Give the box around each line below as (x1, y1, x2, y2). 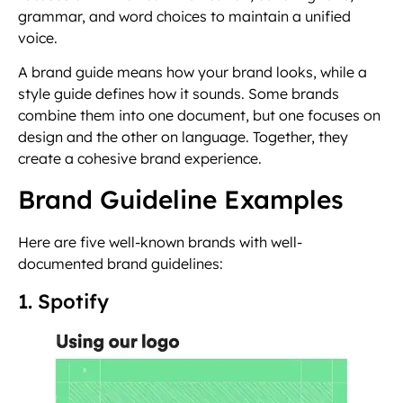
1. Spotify (18, 288, 114, 314)
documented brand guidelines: (18, 255, 223, 273)
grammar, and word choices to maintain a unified (18, 6, 351, 25)
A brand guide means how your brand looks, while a (18, 63, 367, 82)
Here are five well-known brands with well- (18, 233, 302, 252)
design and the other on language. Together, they (18, 128, 348, 147)
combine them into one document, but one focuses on (18, 106, 381, 125)
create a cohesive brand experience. (18, 149, 262, 168)
